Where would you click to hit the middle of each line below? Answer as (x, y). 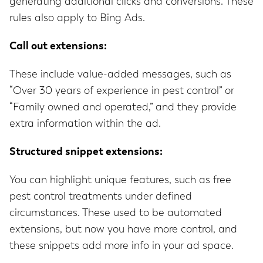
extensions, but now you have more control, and (123, 230)
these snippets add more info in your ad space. (122, 246)
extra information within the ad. (85, 124)
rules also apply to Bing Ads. (77, 18)
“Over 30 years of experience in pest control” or (122, 91)
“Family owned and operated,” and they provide (123, 108)
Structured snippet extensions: (86, 152)
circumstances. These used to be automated (116, 213)
